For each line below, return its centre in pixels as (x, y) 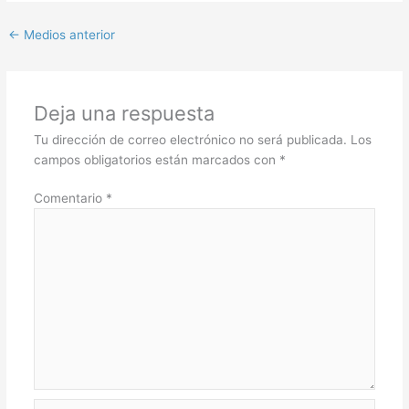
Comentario (69, 199)
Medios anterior (68, 35)
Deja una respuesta (124, 113)
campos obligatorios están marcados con (156, 159)
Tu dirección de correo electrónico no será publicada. (190, 139)
